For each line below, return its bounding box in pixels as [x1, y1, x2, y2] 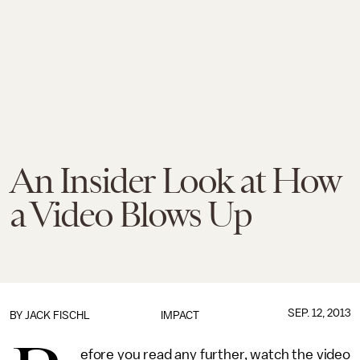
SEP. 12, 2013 [287, 307, 350, 319]
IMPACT [160, 309, 199, 321]
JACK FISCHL [25, 309, 90, 321]
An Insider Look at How [10, 161, 340, 201]
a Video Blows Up [10, 194, 252, 235]
